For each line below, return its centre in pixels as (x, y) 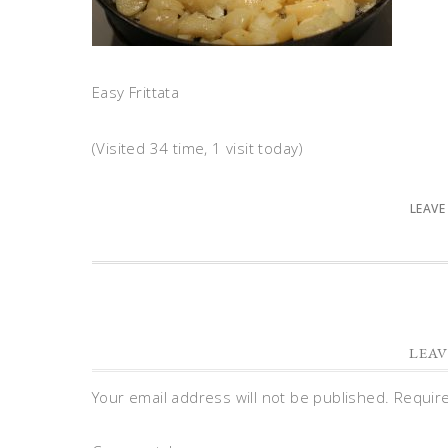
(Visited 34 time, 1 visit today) (198, 148)
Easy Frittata (136, 92)
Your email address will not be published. (241, 397)
